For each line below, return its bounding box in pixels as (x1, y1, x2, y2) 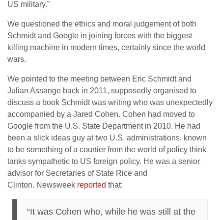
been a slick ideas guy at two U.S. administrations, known (7, 134, 207, 142)
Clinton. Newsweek (7, 181, 77, 189)
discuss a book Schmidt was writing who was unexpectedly (7, 98, 213, 107)
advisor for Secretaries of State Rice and (7, 169, 147, 177)
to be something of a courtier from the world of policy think (7, 145, 206, 154)
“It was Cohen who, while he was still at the (27, 207, 195, 217)
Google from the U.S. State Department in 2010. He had (7, 122, 200, 130)
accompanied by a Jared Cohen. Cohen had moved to (7, 110, 195, 118)
